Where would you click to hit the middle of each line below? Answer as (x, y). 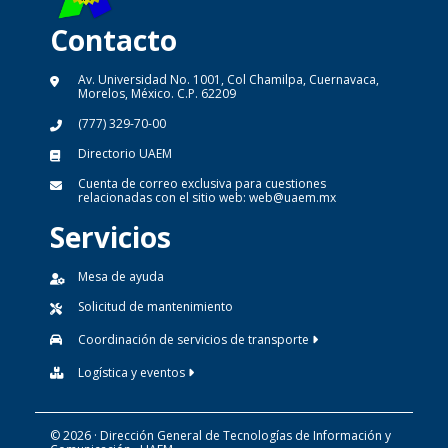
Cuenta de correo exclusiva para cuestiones (202, 184)
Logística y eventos (133, 373)
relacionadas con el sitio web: (163, 198)
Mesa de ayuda (121, 277)
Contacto (113, 40)
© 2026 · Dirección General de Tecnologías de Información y (220, 436)
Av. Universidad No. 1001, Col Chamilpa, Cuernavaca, (228, 80)
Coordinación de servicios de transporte (195, 340)
